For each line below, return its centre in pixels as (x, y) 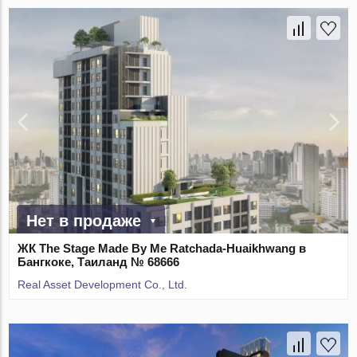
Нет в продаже (84, 221)
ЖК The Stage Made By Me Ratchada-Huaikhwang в (162, 249)
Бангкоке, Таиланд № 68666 (99, 262)
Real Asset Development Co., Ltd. (103, 285)
